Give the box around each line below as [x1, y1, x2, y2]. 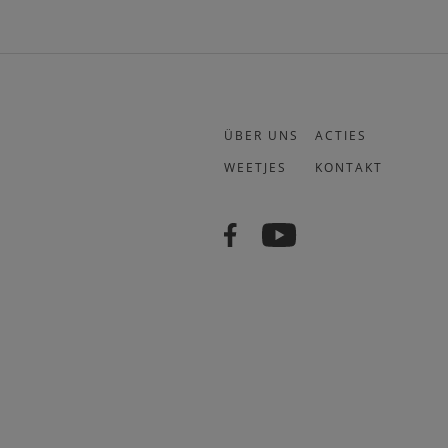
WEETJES [224, 159, 287, 176]
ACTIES [315, 127, 367, 144]
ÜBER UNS [224, 127, 299, 144]
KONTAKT [315, 159, 383, 176]
